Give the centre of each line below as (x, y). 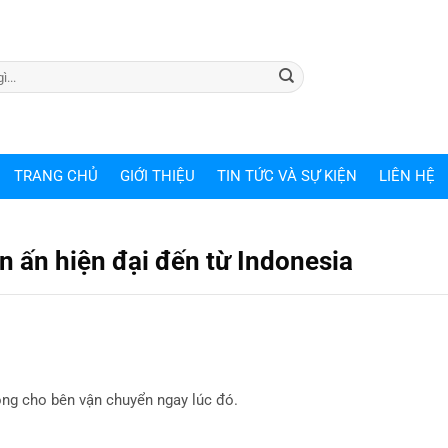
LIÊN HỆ (406, 176)
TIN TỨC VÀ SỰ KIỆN (286, 176)
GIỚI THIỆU (157, 176)
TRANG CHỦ (55, 176)
